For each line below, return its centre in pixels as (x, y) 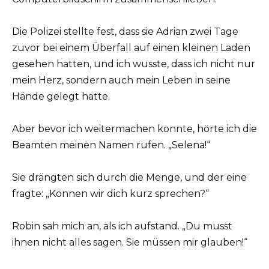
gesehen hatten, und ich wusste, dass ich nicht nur (134, 64)
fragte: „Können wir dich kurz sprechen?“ (110, 194)
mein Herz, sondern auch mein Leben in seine (121, 80)
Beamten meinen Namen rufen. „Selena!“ (111, 145)
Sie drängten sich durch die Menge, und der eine (129, 178)
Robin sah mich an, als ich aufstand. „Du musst (122, 226)
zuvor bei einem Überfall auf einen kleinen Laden (131, 47)
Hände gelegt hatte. (61, 96)
